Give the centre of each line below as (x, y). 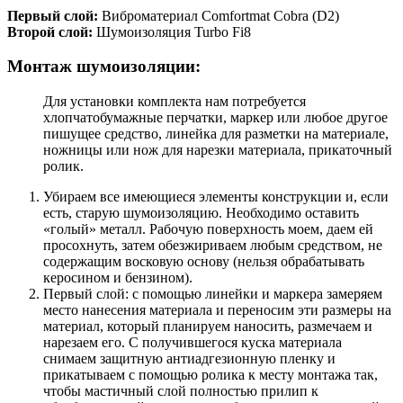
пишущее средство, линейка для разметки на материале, (216, 133)
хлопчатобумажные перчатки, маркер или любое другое (215, 117)
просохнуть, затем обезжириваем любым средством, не (213, 245)
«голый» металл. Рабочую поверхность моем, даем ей (208, 228)
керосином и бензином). (118, 277)
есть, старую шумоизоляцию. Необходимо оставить (201, 212)
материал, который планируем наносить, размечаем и (208, 326)
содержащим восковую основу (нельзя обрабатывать (204, 261)
